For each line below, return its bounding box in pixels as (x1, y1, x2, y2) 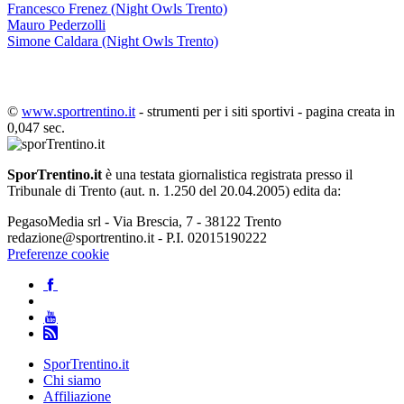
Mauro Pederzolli (7, 16, 106, 32)
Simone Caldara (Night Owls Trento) (7, 32, 218, 49)
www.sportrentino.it (22, 103, 135, 119)
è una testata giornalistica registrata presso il (102, 166, 353, 182)
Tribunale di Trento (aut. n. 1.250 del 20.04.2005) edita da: (7, 182, 341, 198)
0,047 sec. (7, 119, 65, 135)
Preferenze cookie (7, 245, 109, 262)
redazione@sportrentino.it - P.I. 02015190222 (7, 229, 267, 245)
